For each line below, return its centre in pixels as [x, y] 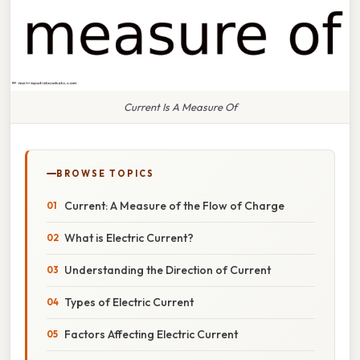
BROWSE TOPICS [105, 173]
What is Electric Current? [129, 237]
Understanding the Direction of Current [168, 270]
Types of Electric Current [129, 302]
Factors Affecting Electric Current [151, 334]
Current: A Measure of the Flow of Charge [174, 205]
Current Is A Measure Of [180, 106]
